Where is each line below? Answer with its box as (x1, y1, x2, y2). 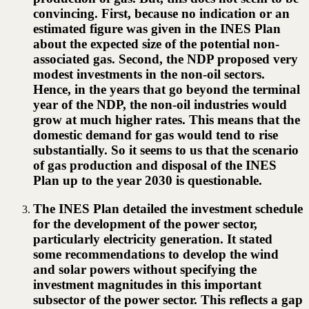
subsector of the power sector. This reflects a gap (33, 292, 303, 307)
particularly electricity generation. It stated (33, 231, 272, 246)
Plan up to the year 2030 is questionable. (33, 172, 262, 188)
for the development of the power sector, (33, 216, 257, 231)
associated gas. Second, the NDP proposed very (33, 51, 298, 66)
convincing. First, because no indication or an (33, 6, 290, 21)
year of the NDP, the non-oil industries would (33, 97, 287, 112)
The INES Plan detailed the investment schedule (33, 201, 303, 216)
